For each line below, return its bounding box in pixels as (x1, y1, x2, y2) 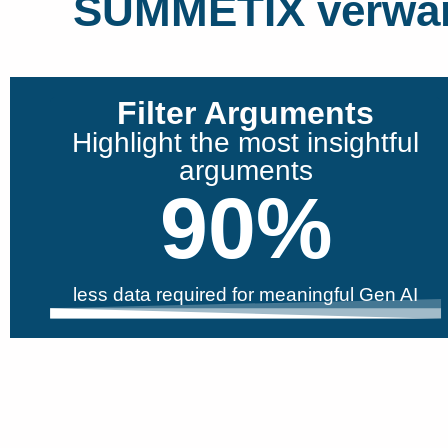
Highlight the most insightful (72, 127, 420, 159)
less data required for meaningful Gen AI (73, 284, 419, 306)
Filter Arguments (117, 95, 375, 132)
